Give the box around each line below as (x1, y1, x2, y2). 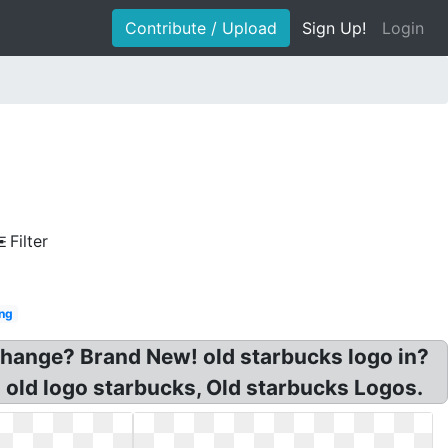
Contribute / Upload (125, 18, 277, 38)
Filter (10, 231, 48, 251)
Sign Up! (302, 18, 366, 38)
